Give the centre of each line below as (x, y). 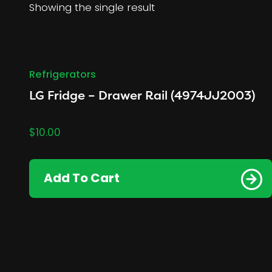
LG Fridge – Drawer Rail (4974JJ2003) (142, 95)
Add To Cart (82, 179)
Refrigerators (63, 75)
